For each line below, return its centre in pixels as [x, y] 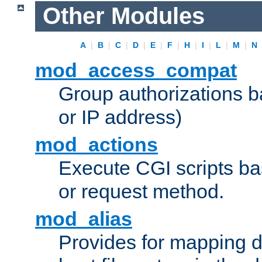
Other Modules [123, 16]
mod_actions [96, 145]
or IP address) [120, 117]
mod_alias [84, 219]
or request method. [141, 192]
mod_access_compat [136, 70]
